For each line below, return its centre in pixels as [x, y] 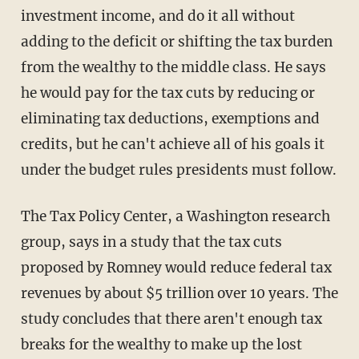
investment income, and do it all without [157, 16]
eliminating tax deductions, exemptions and [170, 118]
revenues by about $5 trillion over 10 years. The [179, 293]
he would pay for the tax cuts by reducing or [167, 93]
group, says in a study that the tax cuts [151, 242]
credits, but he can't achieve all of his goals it [172, 144]
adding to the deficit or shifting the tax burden [176, 41]
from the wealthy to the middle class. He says [173, 67]
